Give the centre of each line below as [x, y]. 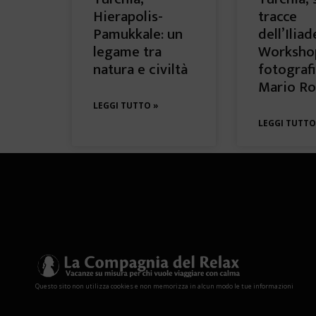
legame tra [127, 51]
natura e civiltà [140, 69]
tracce [278, 16]
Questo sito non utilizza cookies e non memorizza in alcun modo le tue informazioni [165, 286]
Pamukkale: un [138, 34]
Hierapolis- [128, 16]
